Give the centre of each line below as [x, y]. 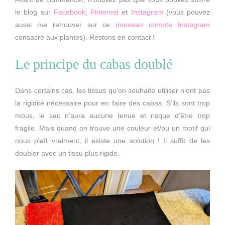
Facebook [69, 12]
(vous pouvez [186, 12]
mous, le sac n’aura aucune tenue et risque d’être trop [113, 116]
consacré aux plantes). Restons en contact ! [85, 37]
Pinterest [104, 12]
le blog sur [34, 12]
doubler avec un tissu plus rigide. [67, 153]
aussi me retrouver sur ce [66, 25]
